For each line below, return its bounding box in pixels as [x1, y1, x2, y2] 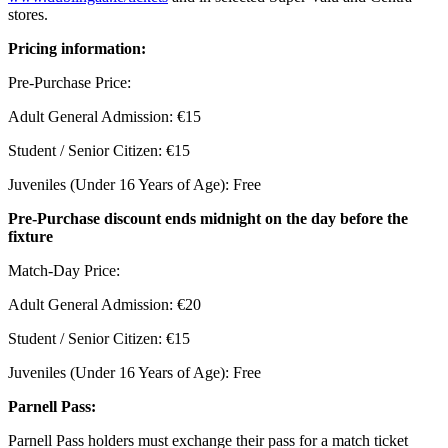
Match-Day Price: [8, 261, 120, 279]
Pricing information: [8, 39, 146, 57]
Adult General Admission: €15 [8, 107, 201, 125]
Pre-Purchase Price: [8, 73, 131, 91]
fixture [8, 227, 53, 245]
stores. [8, 5, 48, 23]
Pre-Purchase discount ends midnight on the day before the [8, 209, 408, 227]
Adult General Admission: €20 [8, 295, 201, 313]
